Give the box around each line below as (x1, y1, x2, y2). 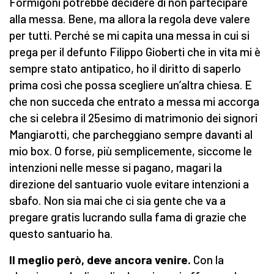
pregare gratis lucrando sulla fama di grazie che (9, 210, 246, 224)
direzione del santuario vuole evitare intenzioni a (9, 177, 249, 191)
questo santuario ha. (9, 226, 113, 241)
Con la (191, 253, 224, 267)
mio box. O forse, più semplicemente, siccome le (9, 144, 252, 158)
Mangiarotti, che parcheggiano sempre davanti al (9, 127, 253, 142)
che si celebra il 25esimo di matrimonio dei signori (9, 111, 257, 125)
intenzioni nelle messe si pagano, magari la (9, 160, 222, 175)
